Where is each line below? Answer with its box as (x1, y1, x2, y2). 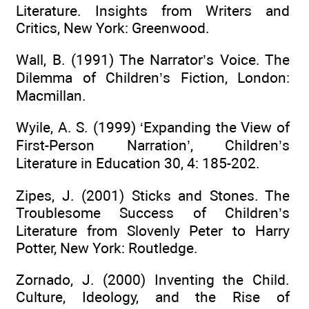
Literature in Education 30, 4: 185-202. (16, 154, 260, 172)
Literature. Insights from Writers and (16, 1, 290, 19)
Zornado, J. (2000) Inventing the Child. (16, 270, 290, 288)
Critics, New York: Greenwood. (16, 19, 210, 37)
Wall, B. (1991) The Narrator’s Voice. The (16, 50, 290, 68)
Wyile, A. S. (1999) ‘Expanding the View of (16, 119, 290, 137)
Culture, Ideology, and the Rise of (16, 288, 290, 306)
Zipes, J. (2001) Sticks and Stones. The (16, 186, 290, 204)
